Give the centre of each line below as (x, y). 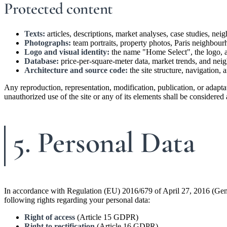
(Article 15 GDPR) (107, 217)
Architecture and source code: (76, 70)
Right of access (50, 217)
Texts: (35, 34)
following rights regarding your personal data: (77, 200)
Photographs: (48, 43)
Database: (42, 61)
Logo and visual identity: (67, 52)
